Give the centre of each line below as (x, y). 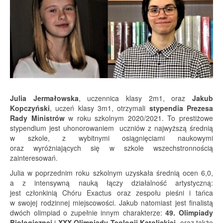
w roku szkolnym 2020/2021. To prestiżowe (139, 118)
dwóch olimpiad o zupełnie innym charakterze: (88, 213)
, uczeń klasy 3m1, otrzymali (100, 108)
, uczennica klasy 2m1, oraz (135, 98)
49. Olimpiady (189, 213)
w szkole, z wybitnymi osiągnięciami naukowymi (111, 138)
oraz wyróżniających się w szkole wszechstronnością (111, 148)
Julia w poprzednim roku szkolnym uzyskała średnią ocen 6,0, (111, 173)
